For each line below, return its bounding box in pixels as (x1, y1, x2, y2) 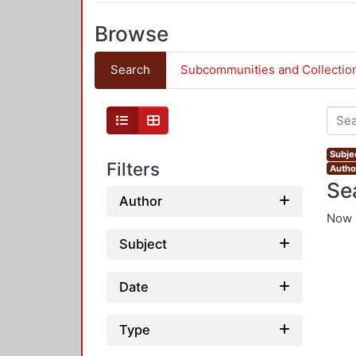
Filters (106, 158, 160, 180)
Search (110, 62, 150, 78)
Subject (119, 235, 167, 252)
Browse (95, 21, 168, 46)
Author (119, 192, 162, 209)
